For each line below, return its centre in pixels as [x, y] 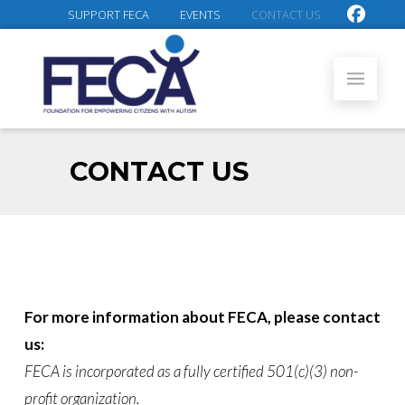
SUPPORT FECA [108, 14]
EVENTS [200, 14]
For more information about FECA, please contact [202, 316]
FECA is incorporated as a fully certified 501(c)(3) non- [191, 371]
